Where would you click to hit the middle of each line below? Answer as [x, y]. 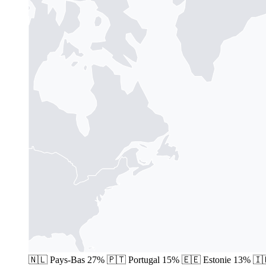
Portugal [144, 259]
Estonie [217, 259]
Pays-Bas [67, 259]
